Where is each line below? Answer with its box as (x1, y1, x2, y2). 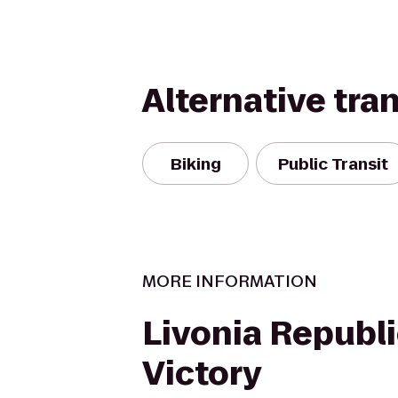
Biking (170, 152, 221, 175)
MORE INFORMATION (142, 270, 317, 292)
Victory (142, 351, 261, 396)
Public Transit (278, 152, 388, 175)
